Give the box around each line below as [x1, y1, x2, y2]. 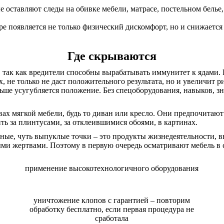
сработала [95, 214, 129, 222]
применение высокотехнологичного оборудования [25, 164, 199, 172]
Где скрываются [67, 49, 156, 62]
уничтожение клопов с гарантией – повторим [33, 196, 190, 204]
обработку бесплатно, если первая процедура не [29, 205, 194, 213]
